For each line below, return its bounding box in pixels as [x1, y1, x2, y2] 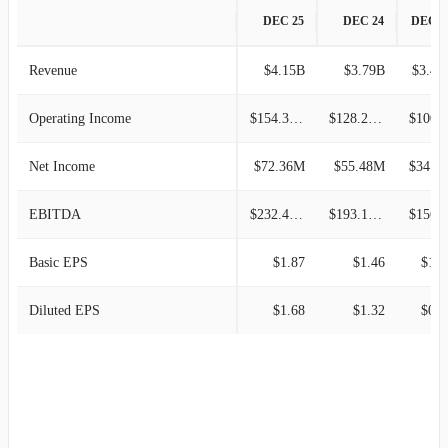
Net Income [29, 158, 95, 174]
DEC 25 [263, 13, 304, 28]
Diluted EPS [29, 302, 100, 318]
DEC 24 [343, 13, 384, 28]
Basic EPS [29, 254, 88, 270]
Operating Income [29, 110, 131, 126]
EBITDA [29, 206, 81, 222]
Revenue [29, 62, 77, 78]
